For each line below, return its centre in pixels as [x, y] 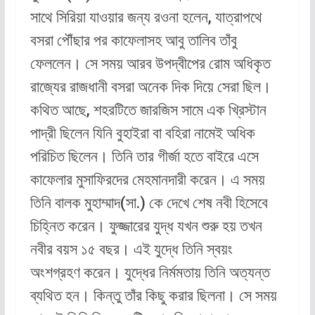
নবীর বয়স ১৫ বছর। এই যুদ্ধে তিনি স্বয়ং [131, 250]
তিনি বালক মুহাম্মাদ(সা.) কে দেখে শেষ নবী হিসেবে [149, 203]
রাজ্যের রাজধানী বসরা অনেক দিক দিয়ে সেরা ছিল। [150, 87]
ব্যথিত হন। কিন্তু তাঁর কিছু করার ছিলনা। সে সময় [153, 296]
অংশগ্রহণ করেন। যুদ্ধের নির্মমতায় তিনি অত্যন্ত [150, 273]
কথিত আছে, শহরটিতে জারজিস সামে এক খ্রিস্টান [148, 110]
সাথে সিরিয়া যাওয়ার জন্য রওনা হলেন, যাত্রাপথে [146, 18]
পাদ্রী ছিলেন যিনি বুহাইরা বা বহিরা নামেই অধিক [142, 134]
